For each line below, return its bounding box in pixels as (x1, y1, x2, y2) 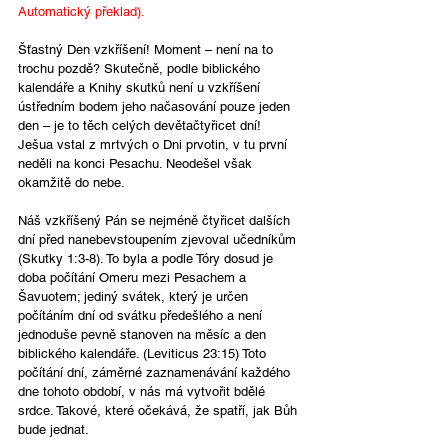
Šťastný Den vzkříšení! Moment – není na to (18, 41, 277, 57)
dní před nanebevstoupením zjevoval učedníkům (18, 231, 300, 247)
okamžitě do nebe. (18, 174, 125, 190)
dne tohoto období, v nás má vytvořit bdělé (18, 383, 269, 399)
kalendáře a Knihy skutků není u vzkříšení (18, 79, 264, 95)
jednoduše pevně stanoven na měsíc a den (18, 326, 270, 342)
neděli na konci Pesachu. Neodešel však (18, 155, 256, 171)
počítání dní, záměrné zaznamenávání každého (18, 364, 294, 380)
